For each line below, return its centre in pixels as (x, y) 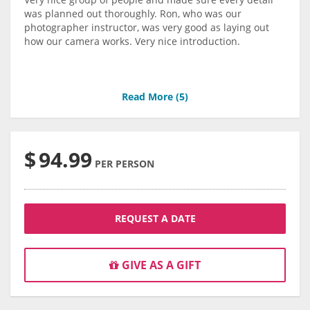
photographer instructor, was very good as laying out (147, 28)
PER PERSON (125, 164)
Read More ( (151, 97)
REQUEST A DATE (155, 219)
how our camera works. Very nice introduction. (132, 42)
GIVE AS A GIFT (160, 265)
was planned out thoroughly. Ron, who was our (133, 14)
